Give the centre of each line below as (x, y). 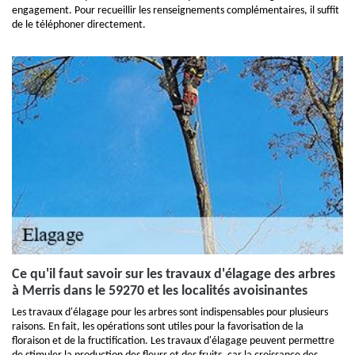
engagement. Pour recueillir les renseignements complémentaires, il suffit (176, 11)
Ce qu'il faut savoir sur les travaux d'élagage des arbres (174, 275)
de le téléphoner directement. (79, 25)
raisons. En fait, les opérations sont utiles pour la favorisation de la (158, 327)
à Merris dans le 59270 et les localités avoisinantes (160, 291)
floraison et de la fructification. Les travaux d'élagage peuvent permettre (173, 341)
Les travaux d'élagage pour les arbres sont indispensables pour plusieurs (170, 313)
